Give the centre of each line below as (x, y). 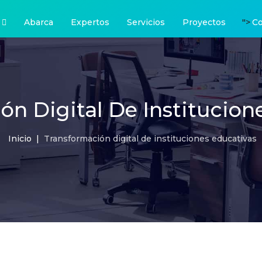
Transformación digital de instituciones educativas (150, 139)
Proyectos (204, 22)
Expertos (90, 22)
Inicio (20, 139)
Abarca (39, 22)
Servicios (146, 22)
